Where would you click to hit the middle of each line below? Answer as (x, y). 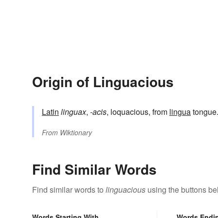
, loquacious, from (138, 112)
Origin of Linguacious (103, 82)
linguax (73, 112)
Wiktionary (76, 133)
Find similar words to (69, 190)
